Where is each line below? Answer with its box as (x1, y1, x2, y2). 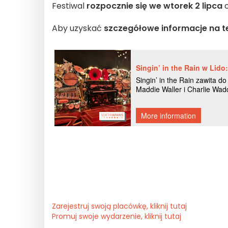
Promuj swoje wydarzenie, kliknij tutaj (52, 211, 181, 221)
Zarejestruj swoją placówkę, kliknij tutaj (52, 201, 187, 211)
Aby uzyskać (52, 22, 104, 34)
